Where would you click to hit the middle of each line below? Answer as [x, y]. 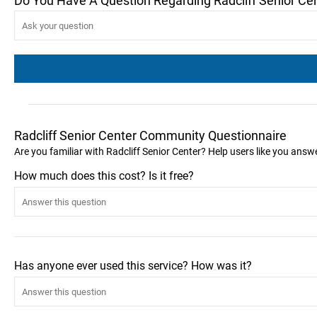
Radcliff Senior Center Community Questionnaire [150, 136]
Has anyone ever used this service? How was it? [133, 266]
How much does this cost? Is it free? [104, 176]
